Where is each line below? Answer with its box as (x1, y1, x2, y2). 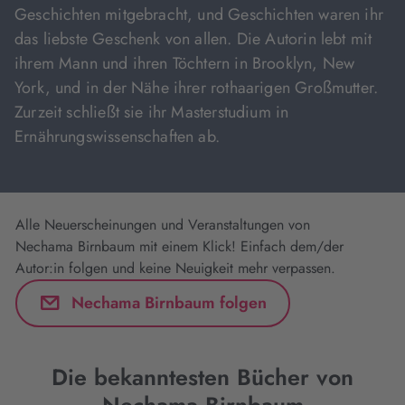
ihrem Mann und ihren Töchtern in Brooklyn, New (14, 52, 355, 75)
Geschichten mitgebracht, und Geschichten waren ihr (14, 3, 383, 26)
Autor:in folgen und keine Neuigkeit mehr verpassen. (15, 258, 335, 278)
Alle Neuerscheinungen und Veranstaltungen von (15, 214, 310, 235)
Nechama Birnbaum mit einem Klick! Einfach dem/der (15, 236, 344, 257)
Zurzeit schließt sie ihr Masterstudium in (14, 100, 289, 124)
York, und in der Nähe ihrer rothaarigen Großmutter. (14, 76, 379, 99)
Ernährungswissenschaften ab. (14, 125, 221, 148)
